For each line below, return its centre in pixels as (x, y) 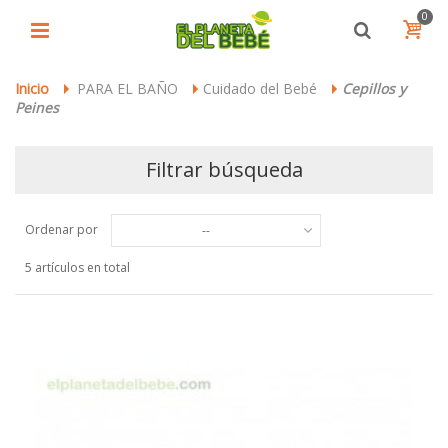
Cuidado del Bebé (260, 88)
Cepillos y (374, 88)
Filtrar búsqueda (224, 169)
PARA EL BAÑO (127, 88)
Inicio (32, 88)
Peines (37, 107)
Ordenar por (61, 229)
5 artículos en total (77, 267)
